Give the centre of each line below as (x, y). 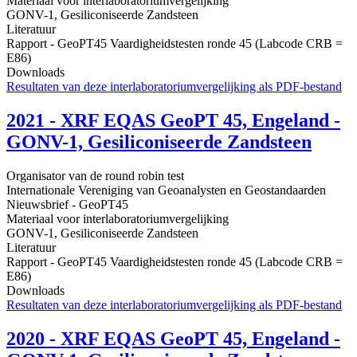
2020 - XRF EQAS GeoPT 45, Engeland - (173, 339)
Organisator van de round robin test (95, 176)
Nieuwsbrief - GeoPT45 (67, 205)
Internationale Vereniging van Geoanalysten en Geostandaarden (166, 190)
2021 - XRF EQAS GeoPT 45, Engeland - (173, 121)
